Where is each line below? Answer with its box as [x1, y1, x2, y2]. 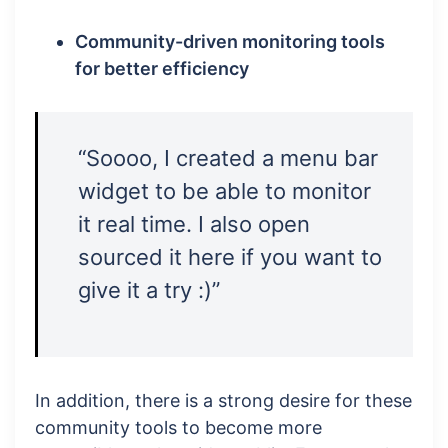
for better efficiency [75, 58, 249, 80]
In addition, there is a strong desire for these [35, 390, 412, 412]
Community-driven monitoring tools [75, 31, 385, 53]
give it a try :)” [78, 277, 220, 304]
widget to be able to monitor [78, 178, 371, 205]
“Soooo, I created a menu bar [78, 145, 378, 172]
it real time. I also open [78, 211, 310, 238]
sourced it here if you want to [78, 244, 382, 271]
